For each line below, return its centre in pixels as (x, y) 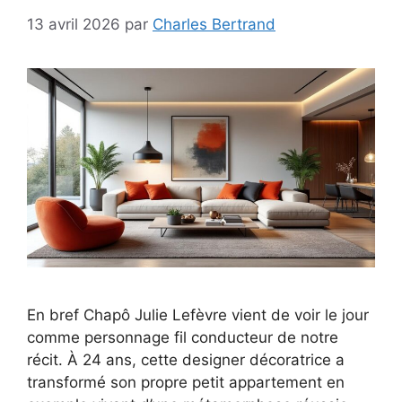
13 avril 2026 (74, 24)
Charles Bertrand (214, 24)
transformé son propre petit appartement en (186, 382)
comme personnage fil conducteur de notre (183, 337)
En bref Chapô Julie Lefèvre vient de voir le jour (198, 315)
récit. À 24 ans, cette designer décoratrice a (186, 359)
